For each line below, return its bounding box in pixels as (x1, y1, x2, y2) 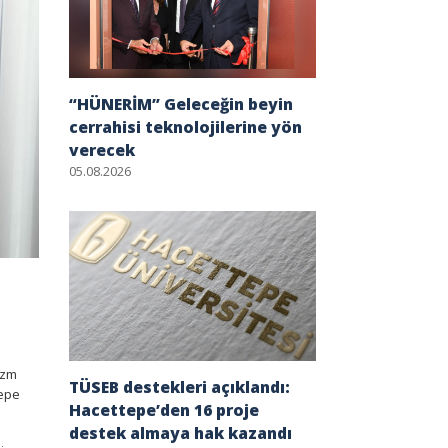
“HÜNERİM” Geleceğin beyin (68, 93, 293, 115)
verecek (68, 139, 135, 161)
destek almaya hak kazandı (68, 422, 292, 444)
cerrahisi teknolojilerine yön (68, 116, 302, 138)
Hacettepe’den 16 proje (68, 399, 259, 421)
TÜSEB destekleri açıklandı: (68, 376, 290, 398)
